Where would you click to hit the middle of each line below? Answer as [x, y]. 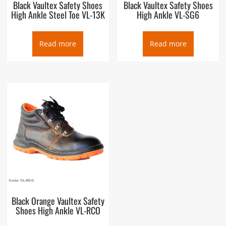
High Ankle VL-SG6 [168, 15]
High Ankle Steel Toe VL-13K [58, 15]
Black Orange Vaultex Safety [58, 201]
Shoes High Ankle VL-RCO [58, 210]
